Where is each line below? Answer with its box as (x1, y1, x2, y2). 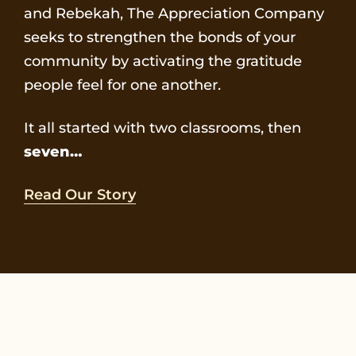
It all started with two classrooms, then (24, 119, 301, 137)
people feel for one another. (24, 76, 221, 95)
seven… (24, 143, 82, 161)
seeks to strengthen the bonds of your (24, 29, 296, 47)
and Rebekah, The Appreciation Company (24, 5, 324, 23)
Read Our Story (24, 186, 136, 204)
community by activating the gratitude (24, 52, 302, 71)
